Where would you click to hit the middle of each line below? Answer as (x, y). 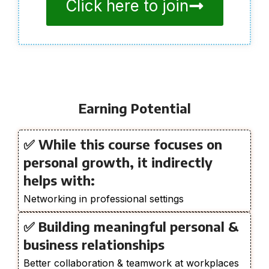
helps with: (59, 180)
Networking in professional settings (104, 199)
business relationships (94, 245)
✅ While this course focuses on (123, 144)
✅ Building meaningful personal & (131, 227)
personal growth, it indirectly (118, 162)
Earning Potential (134, 108)
